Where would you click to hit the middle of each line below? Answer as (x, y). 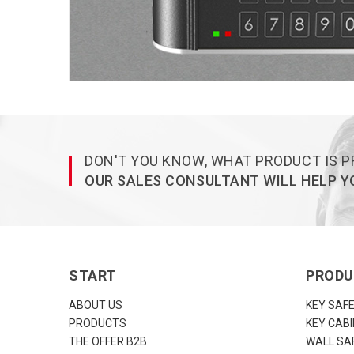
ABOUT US (96, 305)
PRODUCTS (98, 323)
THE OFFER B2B (108, 341)
